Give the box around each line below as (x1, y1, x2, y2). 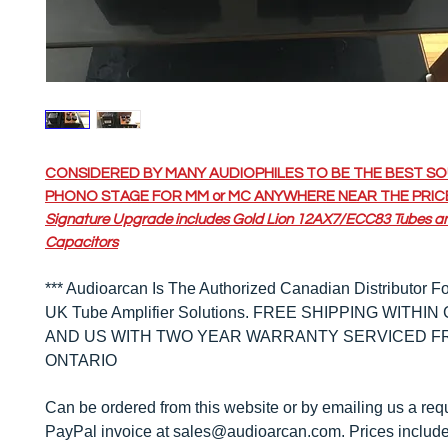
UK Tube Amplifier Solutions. (45, 304, 249, 321)
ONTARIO (45, 352, 117, 369)
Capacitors (45, 235, 118, 250)
